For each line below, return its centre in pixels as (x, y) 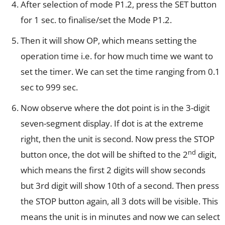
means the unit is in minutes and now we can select (120, 217)
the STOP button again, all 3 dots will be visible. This (119, 201)
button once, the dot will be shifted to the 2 (104, 155)
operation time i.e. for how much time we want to (117, 56)
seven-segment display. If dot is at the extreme (112, 124)
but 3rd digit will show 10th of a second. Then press (120, 186)
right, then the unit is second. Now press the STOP (118, 139)
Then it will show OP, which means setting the (109, 41)
